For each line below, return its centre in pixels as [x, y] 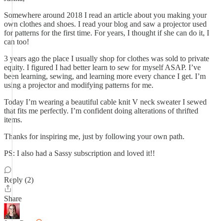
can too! [17, 42]
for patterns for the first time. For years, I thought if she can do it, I [107, 33]
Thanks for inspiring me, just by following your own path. [94, 136]
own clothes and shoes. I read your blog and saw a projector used [105, 24]
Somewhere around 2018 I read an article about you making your [105, 15]
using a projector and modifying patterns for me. [79, 85]
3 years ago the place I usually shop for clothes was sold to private [107, 58]
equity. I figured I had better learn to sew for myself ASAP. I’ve [102, 67]
